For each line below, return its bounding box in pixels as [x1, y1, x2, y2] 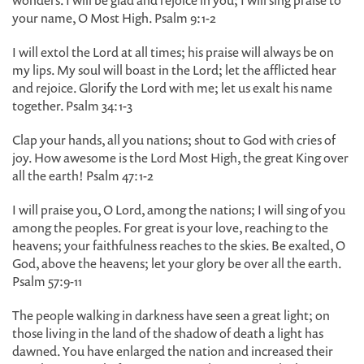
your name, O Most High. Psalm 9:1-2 [12, 9, 216, 27]
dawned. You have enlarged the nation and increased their [12, 342, 333, 360]
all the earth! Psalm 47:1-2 [12, 167, 154, 184]
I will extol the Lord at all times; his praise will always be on [12, 43, 334, 61]
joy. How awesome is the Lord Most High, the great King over [12, 149, 349, 167]
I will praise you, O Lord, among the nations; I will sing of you [12, 201, 345, 219]
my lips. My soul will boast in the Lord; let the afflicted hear [12, 61, 336, 79]
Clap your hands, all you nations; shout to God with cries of [12, 131, 336, 149]
